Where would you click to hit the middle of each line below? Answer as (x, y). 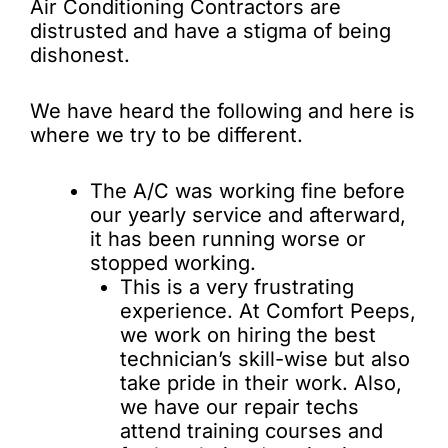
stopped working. (173, 263)
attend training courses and (251, 431)
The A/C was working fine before (247, 191)
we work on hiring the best (248, 335)
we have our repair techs (239, 407)
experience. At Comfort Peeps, (268, 311)
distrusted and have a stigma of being (210, 31)
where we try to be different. (166, 135)
